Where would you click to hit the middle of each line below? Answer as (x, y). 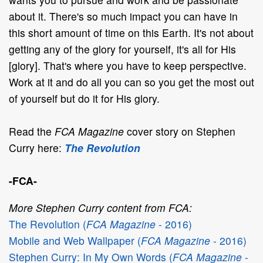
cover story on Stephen (181, 131)
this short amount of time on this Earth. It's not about (131, 32)
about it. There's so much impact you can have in (123, 16)
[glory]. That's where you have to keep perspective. (128, 65)
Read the (32, 131)
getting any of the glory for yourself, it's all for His (122, 49)
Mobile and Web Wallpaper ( (75, 240)
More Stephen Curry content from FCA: (100, 207)
